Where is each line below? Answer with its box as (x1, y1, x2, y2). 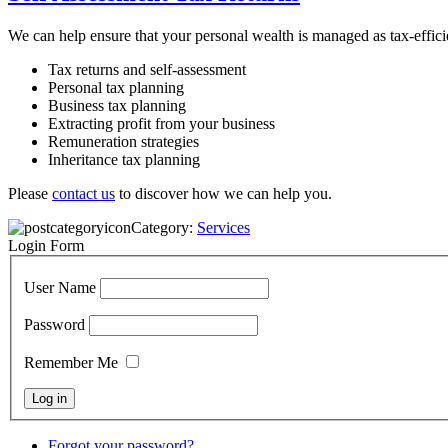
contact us (52, 184, 115, 202)
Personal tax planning (48, 78, 184, 96)
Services (197, 218, 250, 236)
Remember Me (24, 354, 118, 372)
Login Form (8, 236, 84, 254)
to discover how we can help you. (115, 184, 332, 202)
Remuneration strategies (48, 132, 199, 150)
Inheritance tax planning (48, 150, 200, 168)
